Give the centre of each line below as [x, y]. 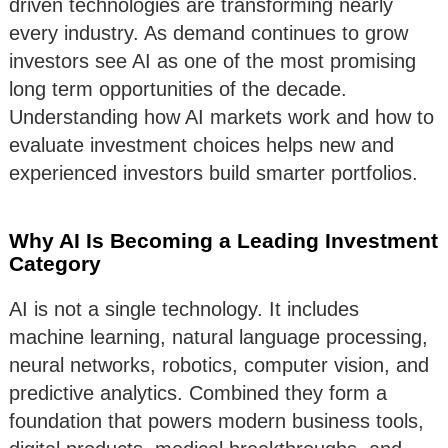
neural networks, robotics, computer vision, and [219, 365]
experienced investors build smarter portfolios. [213, 173]
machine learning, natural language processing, [218, 337]
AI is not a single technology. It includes [184, 309]
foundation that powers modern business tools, [216, 421]
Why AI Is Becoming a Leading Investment [223, 241]
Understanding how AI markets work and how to [221, 117]
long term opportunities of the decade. [178, 89]
